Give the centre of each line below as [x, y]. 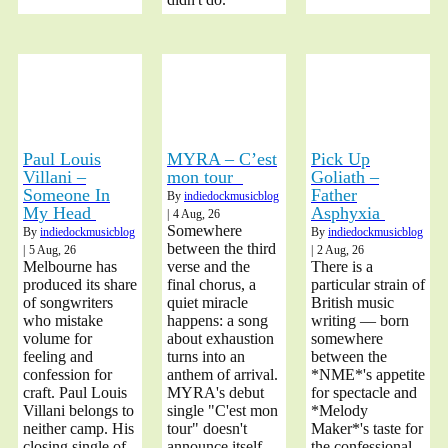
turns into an [206, 356]
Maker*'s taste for [367, 428]
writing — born [360, 320]
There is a [342, 266]
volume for [57, 338]
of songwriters [68, 302]
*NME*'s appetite [368, 374]
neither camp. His [78, 428]
